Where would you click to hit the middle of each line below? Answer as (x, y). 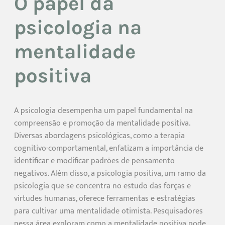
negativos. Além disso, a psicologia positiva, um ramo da (110, 174)
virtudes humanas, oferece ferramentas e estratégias (105, 199)
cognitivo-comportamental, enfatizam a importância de (109, 149)
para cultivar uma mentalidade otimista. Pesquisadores (108, 211)
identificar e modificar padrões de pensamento (94, 161)
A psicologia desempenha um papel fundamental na (103, 111)
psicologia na (78, 28)
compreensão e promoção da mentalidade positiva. (102, 124)
